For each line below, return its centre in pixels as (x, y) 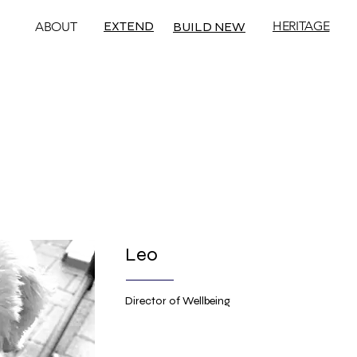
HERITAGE (301, 26)
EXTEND (129, 26)
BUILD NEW (209, 27)
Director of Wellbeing (178, 301)
